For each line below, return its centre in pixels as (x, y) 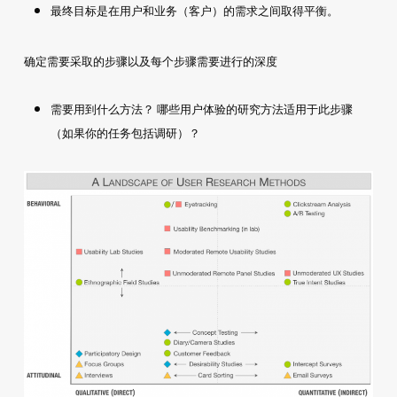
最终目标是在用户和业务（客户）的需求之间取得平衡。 (194, 11)
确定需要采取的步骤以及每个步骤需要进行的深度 (150, 61)
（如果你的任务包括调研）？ (125, 133)
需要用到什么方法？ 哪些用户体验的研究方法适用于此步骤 (201, 109)
